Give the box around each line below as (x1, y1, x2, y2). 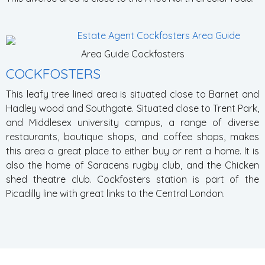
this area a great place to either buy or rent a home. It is (6, 145, 259, 157)
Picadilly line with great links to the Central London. (6, 188, 225, 199)
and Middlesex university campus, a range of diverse (6, 117, 259, 128)
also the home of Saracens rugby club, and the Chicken (6, 159, 259, 171)
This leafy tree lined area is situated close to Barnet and (6, 88, 259, 100)
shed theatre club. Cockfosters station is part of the (6, 173, 259, 185)
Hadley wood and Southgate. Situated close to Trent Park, (6, 102, 259, 114)
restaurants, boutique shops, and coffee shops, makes (6, 131, 259, 143)
